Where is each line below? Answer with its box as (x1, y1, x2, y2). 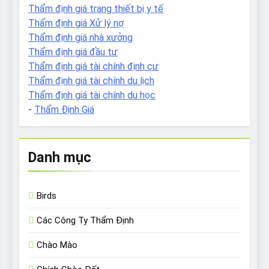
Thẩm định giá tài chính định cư (28, 61, 159, 73)
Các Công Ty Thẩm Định (37, 215, 134, 226)
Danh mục (28, 149, 91, 166)
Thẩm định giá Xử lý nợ (28, 17, 124, 29)
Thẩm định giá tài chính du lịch (28, 75, 154, 87)
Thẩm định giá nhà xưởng (28, 32, 133, 44)
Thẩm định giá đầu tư (28, 46, 118, 58)
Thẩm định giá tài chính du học (28, 89, 156, 101)
